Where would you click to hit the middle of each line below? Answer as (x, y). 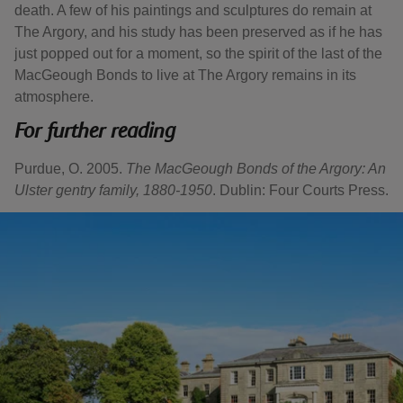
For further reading (95, 131)
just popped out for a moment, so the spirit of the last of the (198, 54)
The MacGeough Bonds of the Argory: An (256, 169)
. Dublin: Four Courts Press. (300, 190)
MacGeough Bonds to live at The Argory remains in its (185, 75)
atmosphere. (54, 97)
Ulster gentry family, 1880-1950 (113, 190)
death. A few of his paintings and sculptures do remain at (193, 10)
